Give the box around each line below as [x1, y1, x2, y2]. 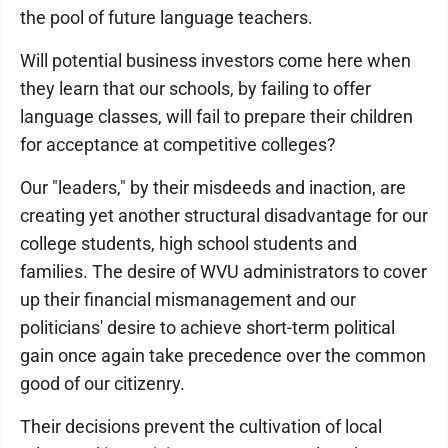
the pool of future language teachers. [20, 7, 313, 29]
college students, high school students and [20, 233, 357, 255]
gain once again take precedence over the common [20, 345, 426, 367]
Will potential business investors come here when [20, 50, 411, 72]
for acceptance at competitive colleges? [20, 134, 336, 156]
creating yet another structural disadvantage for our [20, 205, 428, 227]
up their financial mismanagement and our [20, 289, 356, 311]
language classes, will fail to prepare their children [20, 106, 413, 128]
